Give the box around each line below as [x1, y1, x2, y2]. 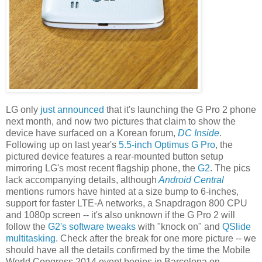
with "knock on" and [136, 222, 222, 232]
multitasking [6, 233, 56, 244]
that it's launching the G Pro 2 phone [104, 105, 256, 115]
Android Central [158, 175, 224, 185]
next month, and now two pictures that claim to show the [6, 116, 236, 127]
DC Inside [178, 128, 219, 139]
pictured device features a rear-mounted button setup [6, 151, 223, 162]
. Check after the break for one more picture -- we [56, 233, 256, 244]
